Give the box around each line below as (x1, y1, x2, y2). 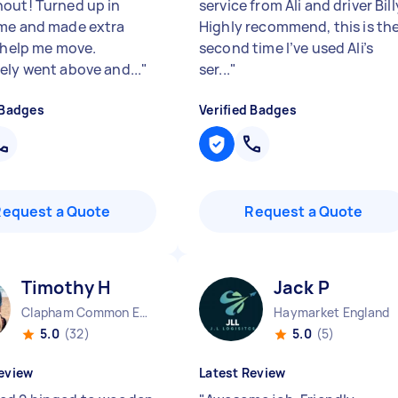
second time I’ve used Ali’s (199, 38, 374, 58)
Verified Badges (199, 101, 297, 118)
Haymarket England (274, 304, 390, 321)
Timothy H (21, 275, 111, 299)
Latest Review (199, 364, 286, 381)
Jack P (274, 275, 330, 299)
